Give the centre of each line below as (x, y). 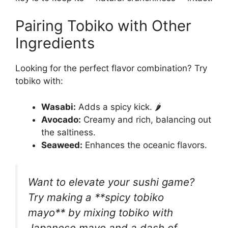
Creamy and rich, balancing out (146, 119)
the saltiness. (68, 132)
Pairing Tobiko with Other (103, 26)
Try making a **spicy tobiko (96, 197)
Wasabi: (59, 107)
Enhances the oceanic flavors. (145, 145)
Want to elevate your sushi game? (111, 182)
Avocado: (61, 119)
